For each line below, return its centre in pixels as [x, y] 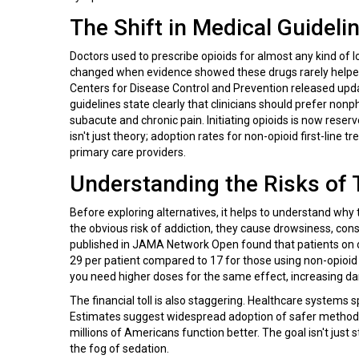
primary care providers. [128, 152]
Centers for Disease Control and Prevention [179, 88]
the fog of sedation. [119, 348]
